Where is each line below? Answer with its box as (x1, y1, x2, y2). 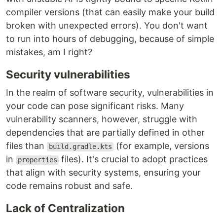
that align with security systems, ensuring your (6, 167, 201, 178)
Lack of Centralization (6, 201, 125, 215)
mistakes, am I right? (6, 47, 92, 58)
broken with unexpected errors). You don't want (6, 20, 208, 31)
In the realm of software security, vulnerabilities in (6, 87, 214, 98)
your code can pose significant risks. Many (6, 101, 184, 111)
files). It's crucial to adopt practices (59, 154, 208, 165)
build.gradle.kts (48, 143, 112, 151)
